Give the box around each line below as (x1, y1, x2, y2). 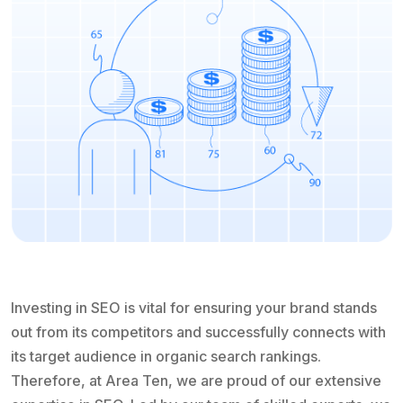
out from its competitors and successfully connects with (11, 323, 386, 342)
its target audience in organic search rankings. (11, 347, 321, 366)
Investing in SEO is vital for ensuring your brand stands (11, 299, 377, 318)
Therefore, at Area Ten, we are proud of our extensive (11, 372, 381, 390)
